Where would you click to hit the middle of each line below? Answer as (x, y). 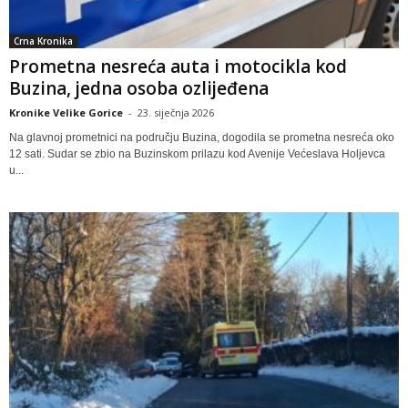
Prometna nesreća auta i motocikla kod (178, 66)
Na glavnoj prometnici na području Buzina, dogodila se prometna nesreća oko (202, 137)
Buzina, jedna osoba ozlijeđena (139, 88)
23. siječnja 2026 (176, 112)
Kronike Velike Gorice (66, 112)
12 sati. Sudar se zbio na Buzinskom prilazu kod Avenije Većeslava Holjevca (197, 153)
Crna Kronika (43, 41)
